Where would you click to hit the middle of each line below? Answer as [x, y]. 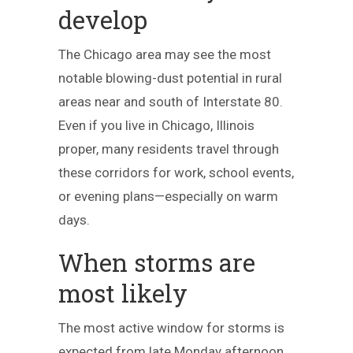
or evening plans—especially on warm [168, 196]
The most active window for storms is [171, 328]
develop [103, 20]
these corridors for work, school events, [176, 173]
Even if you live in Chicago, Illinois [156, 125]
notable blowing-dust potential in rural [170, 78]
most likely [123, 293]
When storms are [157, 262]
